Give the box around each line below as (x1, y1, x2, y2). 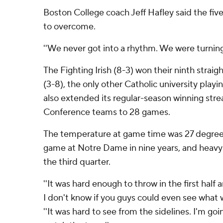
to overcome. (43, 21, 96, 32)
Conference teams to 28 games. (43, 107, 170, 118)
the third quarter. (43, 156, 111, 168)
